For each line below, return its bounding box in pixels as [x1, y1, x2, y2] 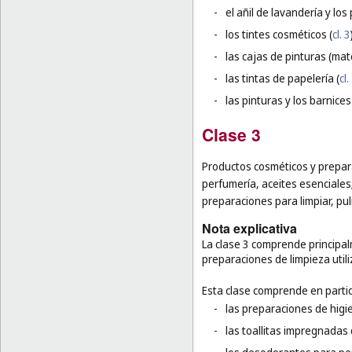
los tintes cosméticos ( [225, 27, 332, 42]
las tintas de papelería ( [225, 71, 339, 86]
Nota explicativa [202, 218, 297, 237]
